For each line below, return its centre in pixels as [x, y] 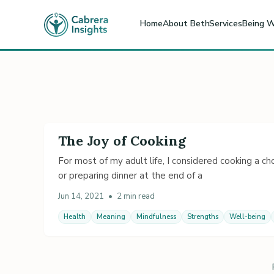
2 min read [136, 196]
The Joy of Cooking [122, 140]
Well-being [247, 217]
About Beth [186, 23]
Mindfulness [156, 217]
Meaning [111, 217]
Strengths [203, 217]
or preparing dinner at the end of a [130, 175]
